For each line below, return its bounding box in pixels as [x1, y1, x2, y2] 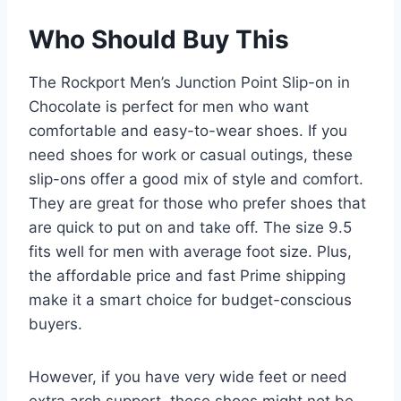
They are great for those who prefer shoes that [29, 194, 366, 213]
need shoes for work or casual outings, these [29, 146, 353, 165]
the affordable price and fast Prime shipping [29, 267, 346, 286]
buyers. [29, 315, 82, 334]
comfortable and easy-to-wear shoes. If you [29, 122, 347, 141]
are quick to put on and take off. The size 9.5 [29, 218, 352, 237]
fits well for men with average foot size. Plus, [29, 243, 352, 261]
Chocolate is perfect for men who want [29, 98, 309, 116]
